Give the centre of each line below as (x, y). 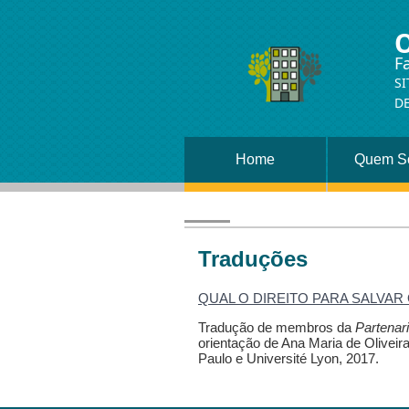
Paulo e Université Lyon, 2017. (288, 358)
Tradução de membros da (277, 327)
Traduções (253, 259)
